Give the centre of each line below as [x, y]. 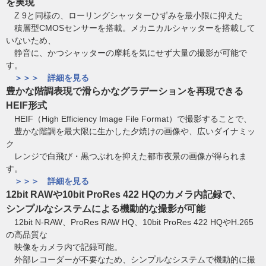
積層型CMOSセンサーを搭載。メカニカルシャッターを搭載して [131, 28]
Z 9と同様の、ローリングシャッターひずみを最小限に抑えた [124, 15]
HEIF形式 [26, 105]
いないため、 [31, 40]
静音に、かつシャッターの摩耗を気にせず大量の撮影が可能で [126, 53]
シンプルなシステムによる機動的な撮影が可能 [106, 208]
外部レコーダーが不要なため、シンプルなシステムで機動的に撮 [131, 259]
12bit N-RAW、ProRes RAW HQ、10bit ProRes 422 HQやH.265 [130, 222]
